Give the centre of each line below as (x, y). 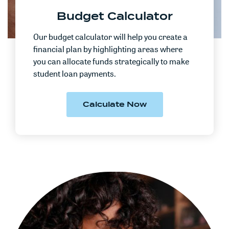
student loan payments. (75, 74)
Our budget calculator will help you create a (110, 37)
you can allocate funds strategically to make (111, 61)
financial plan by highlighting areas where (108, 49)
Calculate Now (114, 104)
